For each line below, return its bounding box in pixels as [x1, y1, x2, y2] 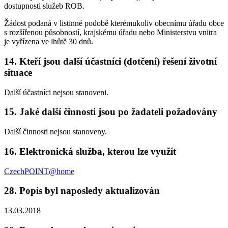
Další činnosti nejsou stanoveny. [4, 127, 107, 136]
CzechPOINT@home [4, 166, 74, 176]
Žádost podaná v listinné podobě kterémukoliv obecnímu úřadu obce [4, 19, 224, 28]
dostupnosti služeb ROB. [4, 2, 84, 11]
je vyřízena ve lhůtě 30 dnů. [4, 37, 93, 46]
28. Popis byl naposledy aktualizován [4, 185, 160, 196]
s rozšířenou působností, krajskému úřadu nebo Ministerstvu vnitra [4, 28, 217, 37]
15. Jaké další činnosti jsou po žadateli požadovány [4, 106, 217, 118]
